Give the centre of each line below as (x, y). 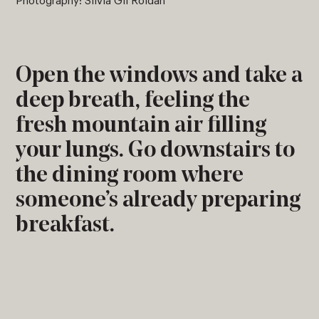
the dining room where (130, 176)
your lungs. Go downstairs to (156, 151)
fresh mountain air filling (141, 126)
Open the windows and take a (159, 76)
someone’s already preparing (158, 200)
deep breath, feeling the (133, 101)
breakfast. (66, 225)
